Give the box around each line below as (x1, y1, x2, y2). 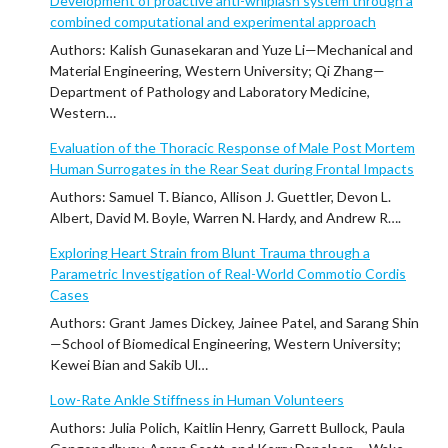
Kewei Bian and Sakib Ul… (50, 356, 208, 373)
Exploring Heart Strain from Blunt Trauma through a (50, 244, 370, 261)
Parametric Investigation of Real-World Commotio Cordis (50, 265, 406, 282)
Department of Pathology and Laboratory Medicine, (50, 83, 370, 100)
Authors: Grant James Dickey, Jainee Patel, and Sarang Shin (50, 314, 419, 331)
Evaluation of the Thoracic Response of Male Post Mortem (50, 139, 415, 156)
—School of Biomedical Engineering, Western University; (50, 335, 401, 352)
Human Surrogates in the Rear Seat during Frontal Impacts (50, 160, 414, 177)
